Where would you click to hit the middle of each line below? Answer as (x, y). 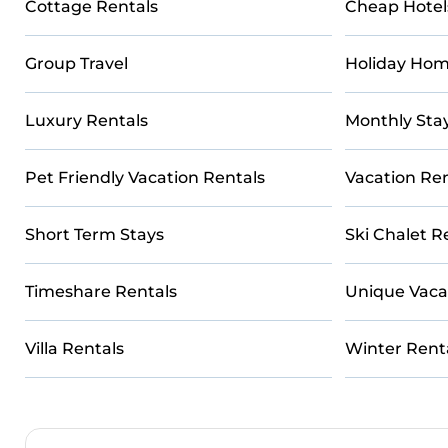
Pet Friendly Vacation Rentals (145, 177)
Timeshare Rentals (101, 291)
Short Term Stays (94, 234)
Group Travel (76, 63)
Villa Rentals (74, 348)
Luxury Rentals (86, 120)
